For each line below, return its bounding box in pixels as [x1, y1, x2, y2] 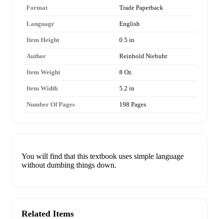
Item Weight [26, 68, 60, 76]
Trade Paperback [119, 4, 163, 12]
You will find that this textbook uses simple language [22, 152, 184, 161]
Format [26, 4, 47, 12]
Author [26, 52, 46, 60]
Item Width [26, 85, 58, 92]
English [119, 20, 140, 28]
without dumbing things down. [22, 161, 116, 170]
